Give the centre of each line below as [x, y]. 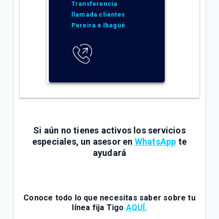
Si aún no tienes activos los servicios [109, 130]
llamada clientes [98, 15]
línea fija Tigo [99, 207]
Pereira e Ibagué [98, 25]
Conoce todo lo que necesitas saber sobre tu [109, 197]
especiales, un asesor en [83, 141]
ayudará [109, 153]
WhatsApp [155, 141]
